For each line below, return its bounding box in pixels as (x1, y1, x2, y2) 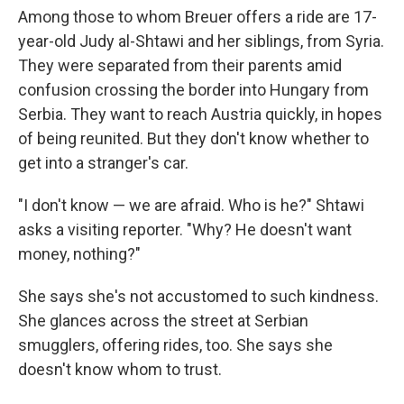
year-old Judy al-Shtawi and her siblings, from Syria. (18, 31, 384, 50)
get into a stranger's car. (18, 152, 188, 172)
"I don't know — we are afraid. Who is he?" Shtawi (18, 195, 364, 215)
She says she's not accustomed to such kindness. (18, 286, 379, 306)
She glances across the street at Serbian (18, 310, 308, 330)
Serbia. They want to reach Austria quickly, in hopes (18, 104, 382, 124)
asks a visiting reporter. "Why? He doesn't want (18, 219, 352, 239)
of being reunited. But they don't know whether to (18, 128, 369, 148)
